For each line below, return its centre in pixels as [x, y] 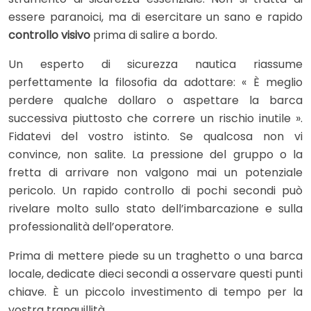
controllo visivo [49, 35]
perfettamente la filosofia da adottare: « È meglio [155, 82]
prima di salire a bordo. [154, 35]
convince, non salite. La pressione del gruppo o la [155, 154]
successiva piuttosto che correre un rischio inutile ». [155, 118]
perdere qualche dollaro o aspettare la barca [155, 100]
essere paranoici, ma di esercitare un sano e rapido [155, 17]
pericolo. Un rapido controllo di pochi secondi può [155, 190]
